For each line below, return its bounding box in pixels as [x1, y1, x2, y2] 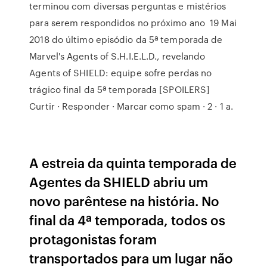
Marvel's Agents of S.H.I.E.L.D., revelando [29, 49, 206, 63]
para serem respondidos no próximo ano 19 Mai [29, 16, 237, 29]
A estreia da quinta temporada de [29, 153, 237, 172]
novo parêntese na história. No [29, 191, 220, 210]
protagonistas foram [29, 229, 157, 248]
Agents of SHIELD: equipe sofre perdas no [29, 66, 212, 79]
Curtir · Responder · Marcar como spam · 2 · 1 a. [29, 100, 234, 113]
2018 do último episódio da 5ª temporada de [29, 33, 223, 46]
